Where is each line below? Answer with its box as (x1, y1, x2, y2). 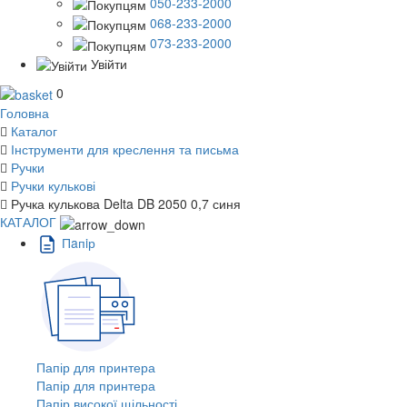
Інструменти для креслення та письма (11, 140, 239, 159)
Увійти (91, 54, 127, 73)
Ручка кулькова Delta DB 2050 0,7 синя (11, 194, 241, 213)
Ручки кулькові (11, 176, 95, 195)
